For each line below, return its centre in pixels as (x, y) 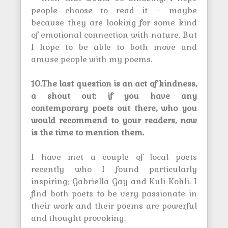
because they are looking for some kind (114, 23)
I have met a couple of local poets (114, 157)
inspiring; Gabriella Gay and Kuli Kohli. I (114, 181)
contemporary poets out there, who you (114, 108)
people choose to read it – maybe (114, 10)
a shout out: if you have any (114, 96)
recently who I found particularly (114, 169)
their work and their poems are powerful (114, 206)
